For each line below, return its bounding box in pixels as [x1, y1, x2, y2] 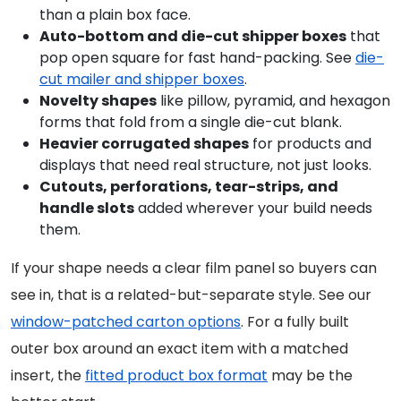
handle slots [39, 198, 134, 219]
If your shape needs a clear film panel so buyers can [11, 258, 377, 279]
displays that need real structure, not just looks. [39, 155, 371, 176]
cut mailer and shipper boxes [39, 69, 244, 90]
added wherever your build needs [134, 198, 372, 219]
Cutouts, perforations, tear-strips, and [39, 176, 338, 198]
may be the [268, 365, 353, 387]
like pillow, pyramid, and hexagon [157, 90, 390, 112]
